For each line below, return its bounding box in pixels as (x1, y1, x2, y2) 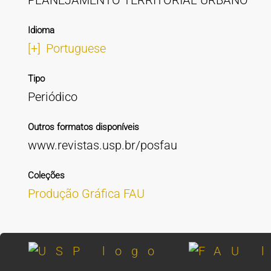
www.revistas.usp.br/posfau (27, 138, 177, 152)
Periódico (27, 90, 77, 104)
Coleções (27, 170, 65, 181)
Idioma (27, 25, 54, 36)
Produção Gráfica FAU (27, 186, 145, 201)
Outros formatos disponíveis (27, 122, 139, 132)
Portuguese (45, 41, 106, 56)
